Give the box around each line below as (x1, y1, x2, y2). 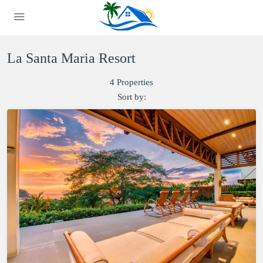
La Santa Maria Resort (7, 50, 136, 66)
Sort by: (117, 92, 146, 102)
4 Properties (110, 77, 153, 87)
